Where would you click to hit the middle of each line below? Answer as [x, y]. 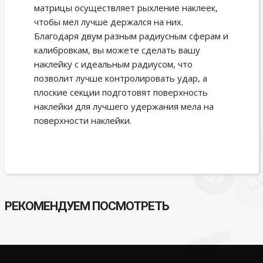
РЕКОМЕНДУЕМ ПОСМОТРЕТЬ [87, 206]
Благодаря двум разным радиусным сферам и [131, 36]
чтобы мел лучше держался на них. [108, 22]
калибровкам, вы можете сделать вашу [117, 50]
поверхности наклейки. [82, 121]
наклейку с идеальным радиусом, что [113, 64]
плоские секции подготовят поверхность [121, 92]
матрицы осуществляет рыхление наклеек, [126, 8]
